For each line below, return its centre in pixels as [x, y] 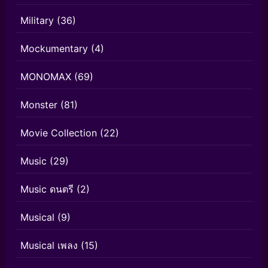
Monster [39, 105]
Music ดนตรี [47, 189]
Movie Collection [59, 133]
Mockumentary [54, 49]
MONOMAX [46, 77]
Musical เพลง [49, 246]
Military [37, 21]
